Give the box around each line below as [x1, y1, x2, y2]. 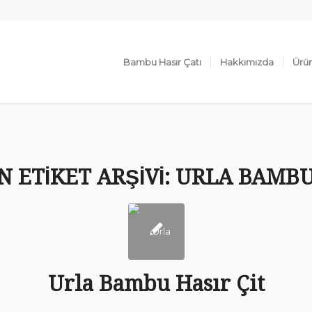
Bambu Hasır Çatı [123, 56, 202, 68]
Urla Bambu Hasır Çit [47, 272, 265, 296]
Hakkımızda [220, 56, 274, 68]
